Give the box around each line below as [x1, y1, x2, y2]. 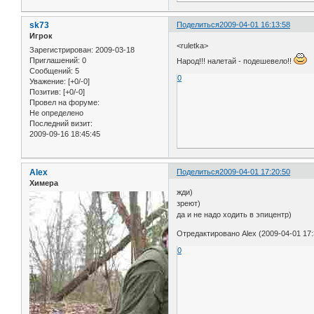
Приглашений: [29, 55, 80, 64]
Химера [29, 178, 58, 187]
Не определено [29, 108, 83, 117]
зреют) [177, 199, 201, 208]
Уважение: [29, 76, 66, 86]
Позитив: [29, 87, 61, 96]
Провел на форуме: [29, 97, 100, 107]
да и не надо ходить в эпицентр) [177, 210, 292, 219]
